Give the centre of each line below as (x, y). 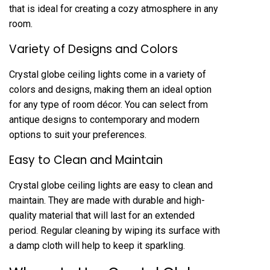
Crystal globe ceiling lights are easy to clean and (111, 185)
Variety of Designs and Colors (93, 49)
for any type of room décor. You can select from (108, 104)
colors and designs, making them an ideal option (110, 89)
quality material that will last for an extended (102, 215)
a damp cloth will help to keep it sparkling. (97, 245)
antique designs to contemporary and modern (104, 119)
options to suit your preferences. (78, 134)
